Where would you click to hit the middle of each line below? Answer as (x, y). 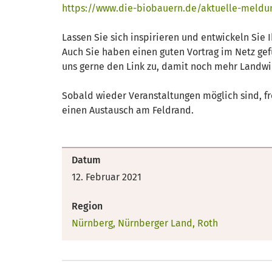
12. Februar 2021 (107, 177)
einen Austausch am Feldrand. (128, 110)
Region (87, 206)
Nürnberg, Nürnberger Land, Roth (145, 223)
